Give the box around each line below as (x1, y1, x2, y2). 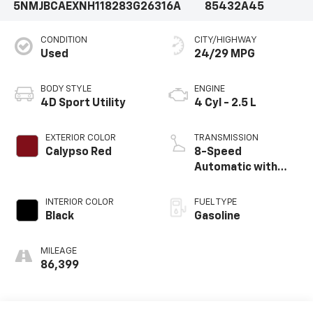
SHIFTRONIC (194, 177, 260, 189)
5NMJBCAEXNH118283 (13, 1, 133, 13)
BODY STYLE (40, 85, 92, 94)
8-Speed (194, 147, 242, 158)
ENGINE (194, 85, 225, 94)
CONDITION (40, 36, 87, 45)
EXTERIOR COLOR (45, 133, 116, 143)
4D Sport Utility (40, 98, 126, 109)
